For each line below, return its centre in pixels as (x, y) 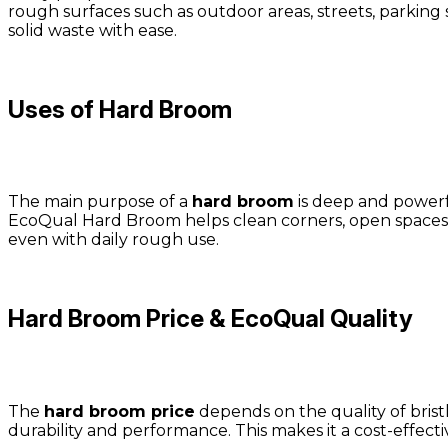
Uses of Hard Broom (120, 109)
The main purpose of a (100, 202)
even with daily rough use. (113, 240)
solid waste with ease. (92, 30)
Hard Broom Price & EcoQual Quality (210, 319)
